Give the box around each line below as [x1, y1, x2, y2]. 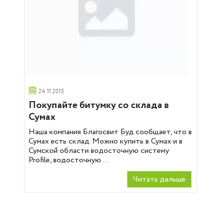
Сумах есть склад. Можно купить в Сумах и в [29, 136, 183, 147]
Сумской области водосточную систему [29, 145, 169, 156]
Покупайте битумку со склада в [29, 98, 169, 112]
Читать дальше [133, 174, 185, 185]
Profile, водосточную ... [29, 154, 109, 166]
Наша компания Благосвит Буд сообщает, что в [29, 126, 192, 138]
